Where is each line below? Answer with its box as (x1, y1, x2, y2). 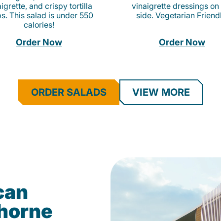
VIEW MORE (132, 86, 190, 98)
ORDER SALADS (31, 86, 107, 98)
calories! (24, 20, 54, 30)
